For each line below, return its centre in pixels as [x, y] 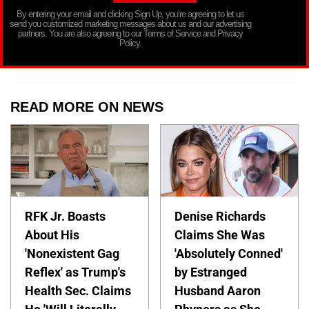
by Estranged [211, 272]
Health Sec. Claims [78, 290]
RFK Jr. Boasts [65, 216]
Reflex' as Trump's [75, 272]
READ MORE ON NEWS [87, 107]
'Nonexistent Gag [72, 253]
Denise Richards [220, 216]
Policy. [130, 43]
